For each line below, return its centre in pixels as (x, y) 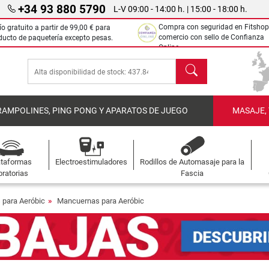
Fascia (192, 173)
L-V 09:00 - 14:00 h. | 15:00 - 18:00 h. (180, 9)
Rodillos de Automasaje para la (192, 162)
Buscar (190, 65)
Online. (170, 47)
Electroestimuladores (91, 162)
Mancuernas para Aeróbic (101, 201)
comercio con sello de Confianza (211, 37)
